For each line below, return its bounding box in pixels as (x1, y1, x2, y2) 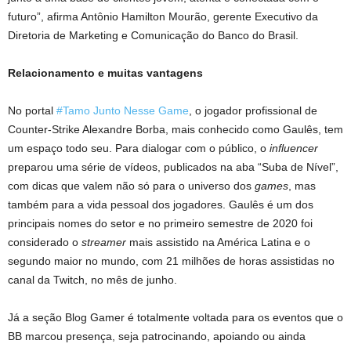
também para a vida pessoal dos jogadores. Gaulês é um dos (8, 197, 313, 211)
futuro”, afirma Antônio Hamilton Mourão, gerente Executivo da (8, 9, 318, 23)
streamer (81, 235, 126, 248)
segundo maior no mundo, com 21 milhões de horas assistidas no (8, 254, 335, 267)
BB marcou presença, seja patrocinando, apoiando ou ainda (8, 329, 306, 342)
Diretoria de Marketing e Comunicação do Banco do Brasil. (8, 28, 299, 42)
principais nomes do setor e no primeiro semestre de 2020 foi (8, 216, 313, 230)
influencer (270, 141, 318, 154)
